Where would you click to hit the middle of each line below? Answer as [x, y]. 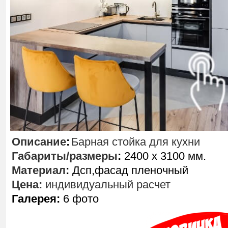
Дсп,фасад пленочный [129, 170]
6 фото [79, 199]
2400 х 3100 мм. [164, 156]
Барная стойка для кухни [136, 142]
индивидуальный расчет [106, 184]
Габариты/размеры [65, 156]
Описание [39, 142]
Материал [39, 170]
